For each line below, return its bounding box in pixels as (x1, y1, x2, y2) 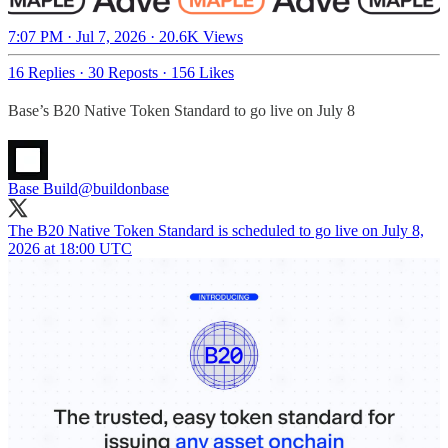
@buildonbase (78, 180, 169, 198)
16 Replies (8, 64, 75, 82)
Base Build (8, 180, 78, 198)
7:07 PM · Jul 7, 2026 (8, 28, 146, 46)
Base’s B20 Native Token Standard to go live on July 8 (8, 102, 355, 120)
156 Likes (171, 64, 234, 82)
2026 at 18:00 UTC (8, 240, 132, 258)
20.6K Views (159, 28, 243, 46)
